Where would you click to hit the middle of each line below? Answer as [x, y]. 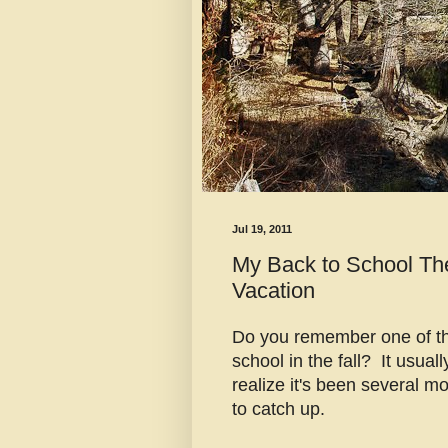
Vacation [273, 290]
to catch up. [278, 409]
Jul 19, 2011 [262, 229]
